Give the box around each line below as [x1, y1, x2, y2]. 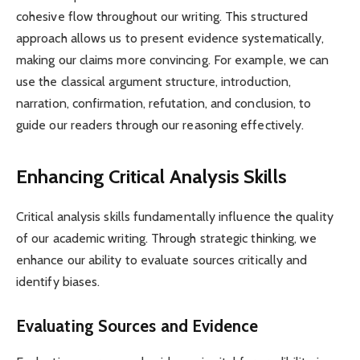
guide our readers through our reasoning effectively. [16, 117, 305, 133]
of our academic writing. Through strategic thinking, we [16, 230, 317, 246]
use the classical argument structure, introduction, [16, 74, 292, 90]
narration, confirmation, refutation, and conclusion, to [16, 96, 312, 112]
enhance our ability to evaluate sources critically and [16, 252, 308, 268]
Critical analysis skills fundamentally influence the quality [16, 208, 333, 224]
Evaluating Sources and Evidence [16, 316, 259, 337]
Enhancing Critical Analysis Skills [16, 164, 287, 188]
